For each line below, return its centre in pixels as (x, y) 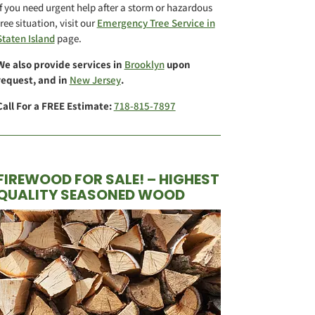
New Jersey (95, 80)
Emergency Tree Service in (156, 23)
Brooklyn (144, 65)
